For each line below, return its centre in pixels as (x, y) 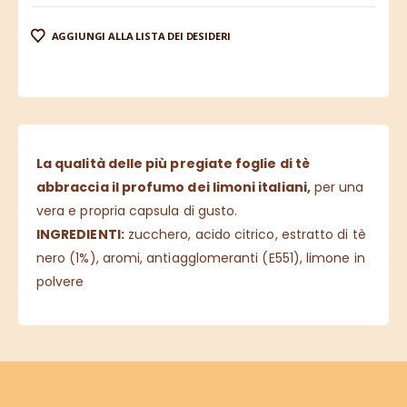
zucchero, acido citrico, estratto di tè (245, 235)
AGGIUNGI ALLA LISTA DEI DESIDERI (141, 35)
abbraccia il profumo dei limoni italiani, (174, 188)
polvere (60, 282)
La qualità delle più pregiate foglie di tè (173, 164)
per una (337, 188)
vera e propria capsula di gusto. (137, 211)
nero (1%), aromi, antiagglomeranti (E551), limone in (201, 258)
